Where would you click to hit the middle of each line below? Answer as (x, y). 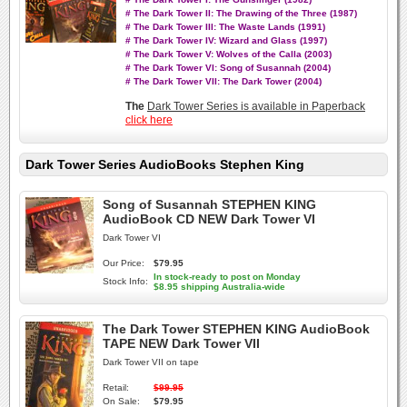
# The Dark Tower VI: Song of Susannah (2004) (228, 68)
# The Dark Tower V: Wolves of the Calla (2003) (228, 54)
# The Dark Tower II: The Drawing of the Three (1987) (241, 13)
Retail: (116, 387)
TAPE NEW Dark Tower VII (181, 343)
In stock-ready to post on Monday (227, 277)
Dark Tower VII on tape (151, 362)
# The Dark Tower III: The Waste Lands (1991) (225, 27)
